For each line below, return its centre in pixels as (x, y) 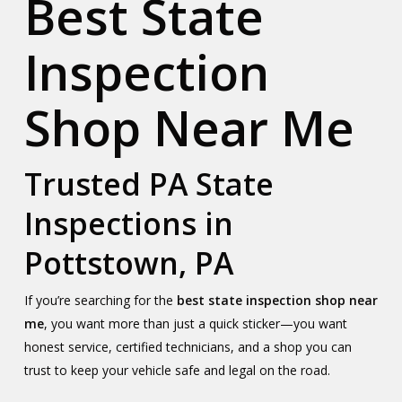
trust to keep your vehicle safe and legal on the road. (177, 370)
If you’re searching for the (100, 300)
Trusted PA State (149, 184)
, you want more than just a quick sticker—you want (195, 323)
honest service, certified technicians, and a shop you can (188, 347)
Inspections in (128, 223)
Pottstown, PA (128, 263)
